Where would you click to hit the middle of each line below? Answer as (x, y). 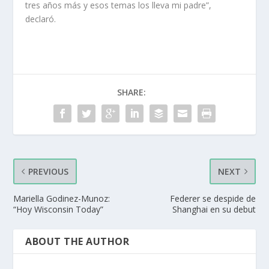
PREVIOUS (49, 171)
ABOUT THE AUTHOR (77, 241)
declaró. (41, 19)
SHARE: (131, 92)
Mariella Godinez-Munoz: (62, 198)
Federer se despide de (213, 198)
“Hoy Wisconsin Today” (59, 209)
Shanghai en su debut (214, 209)
